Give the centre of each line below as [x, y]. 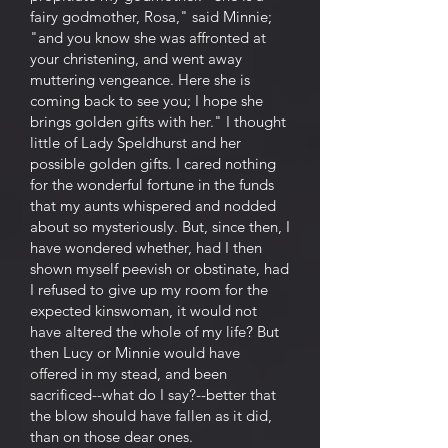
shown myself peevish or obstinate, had [159, 268]
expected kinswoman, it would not [143, 310]
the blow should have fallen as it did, [151, 415]
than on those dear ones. [111, 436]
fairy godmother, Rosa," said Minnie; [151, 16]
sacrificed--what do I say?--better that [153, 394]
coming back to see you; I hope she [146, 100]
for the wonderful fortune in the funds [152, 184]
